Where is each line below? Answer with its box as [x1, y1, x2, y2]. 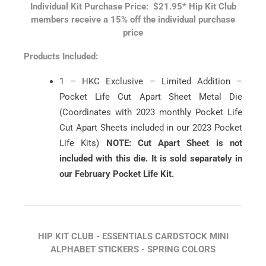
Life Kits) [59, 138, 106, 149]
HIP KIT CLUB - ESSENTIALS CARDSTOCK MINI [37, 231, 229, 242]
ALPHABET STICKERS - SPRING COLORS [50, 244, 216, 255]
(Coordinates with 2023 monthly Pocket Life [59, 107, 242, 118]
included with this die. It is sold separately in [59, 153, 242, 164]
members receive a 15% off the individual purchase [31, 14, 235, 26]
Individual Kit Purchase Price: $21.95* [30, 1, 186, 12]
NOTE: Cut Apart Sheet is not [106, 138, 243, 149]
